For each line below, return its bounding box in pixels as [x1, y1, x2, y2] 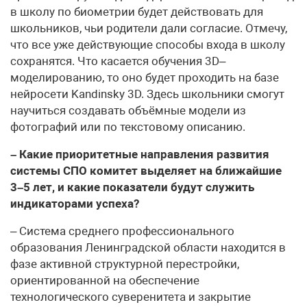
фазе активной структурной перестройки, [10, 257, 239, 271]
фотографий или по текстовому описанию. [10, 120, 245, 134]
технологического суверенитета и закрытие [10, 290, 251, 304]
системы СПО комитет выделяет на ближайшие [10, 164, 282, 178]
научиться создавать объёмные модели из [10, 103, 246, 118]
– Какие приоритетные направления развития [10, 147, 269, 162]
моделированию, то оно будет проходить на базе [10, 71, 279, 85]
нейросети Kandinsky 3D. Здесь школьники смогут [10, 87, 284, 101]
